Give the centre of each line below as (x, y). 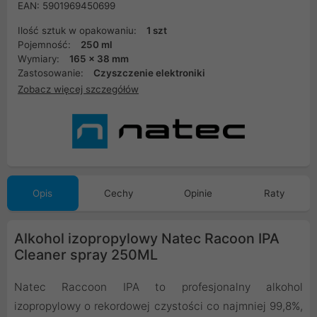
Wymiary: (40, 59)
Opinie (198, 194)
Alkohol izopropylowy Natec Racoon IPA (147, 239)
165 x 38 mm (99, 59)
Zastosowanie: (52, 73)
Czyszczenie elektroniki (149, 73)
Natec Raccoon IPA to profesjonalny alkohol (158, 287)
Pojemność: (46, 45)
